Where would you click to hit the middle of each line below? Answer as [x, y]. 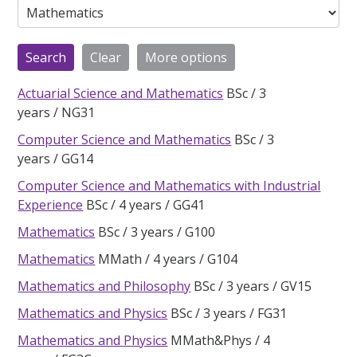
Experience [51, 204]
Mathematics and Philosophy [104, 286]
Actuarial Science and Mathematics [121, 93]
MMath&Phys [212, 340]
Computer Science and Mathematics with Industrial [169, 185]
